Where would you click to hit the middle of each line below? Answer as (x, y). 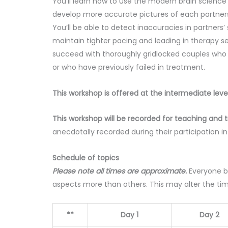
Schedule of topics (86, 158)
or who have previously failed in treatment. (129, 67)
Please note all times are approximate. (120, 171)
